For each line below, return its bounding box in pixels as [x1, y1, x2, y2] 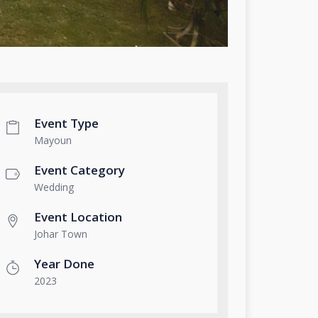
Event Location [33, 209, 122, 226]
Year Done [33, 256, 94, 273]
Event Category [33, 162, 125, 179]
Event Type [33, 115, 99, 132]
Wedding [33, 180, 74, 194]
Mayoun [33, 133, 72, 148]
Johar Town [33, 227, 87, 241]
